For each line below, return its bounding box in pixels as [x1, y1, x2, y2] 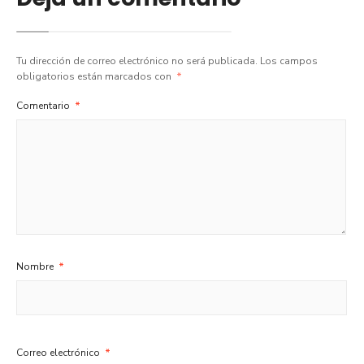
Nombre [16, 260, 56, 274]
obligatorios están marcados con [16, 70, 174, 84]
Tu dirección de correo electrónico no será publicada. [16, 54, 258, 68]
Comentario [16, 99, 72, 113]
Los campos [260, 54, 318, 68]
